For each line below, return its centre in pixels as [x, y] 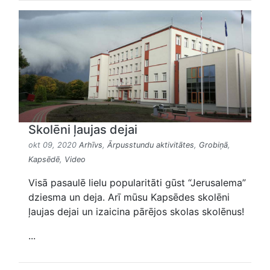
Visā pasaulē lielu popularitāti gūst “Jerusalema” [137, 182]
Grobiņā [213, 145]
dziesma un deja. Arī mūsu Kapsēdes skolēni [129, 197]
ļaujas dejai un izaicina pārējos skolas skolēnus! [136, 211]
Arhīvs [91, 145]
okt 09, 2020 [54, 145]
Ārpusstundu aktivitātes [151, 145]
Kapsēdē [44, 159]
